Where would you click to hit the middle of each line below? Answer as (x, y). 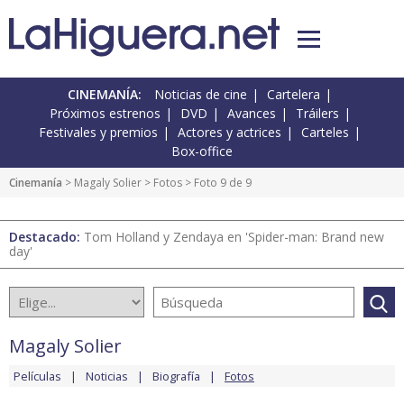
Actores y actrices (230, 133)
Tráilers (317, 114)
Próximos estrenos (105, 114)
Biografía (176, 376)
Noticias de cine (201, 95)
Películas (37, 376)
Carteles (325, 133)
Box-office (202, 151)
